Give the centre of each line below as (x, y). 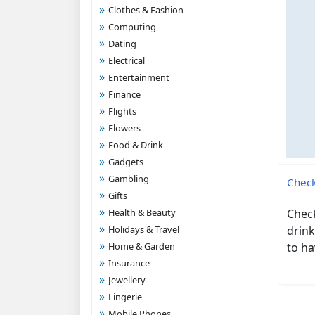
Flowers (124, 128)
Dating (122, 44)
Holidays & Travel (144, 229)
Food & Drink (136, 145)
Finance (124, 94)
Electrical (127, 60)
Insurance (129, 263)
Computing (132, 27)
